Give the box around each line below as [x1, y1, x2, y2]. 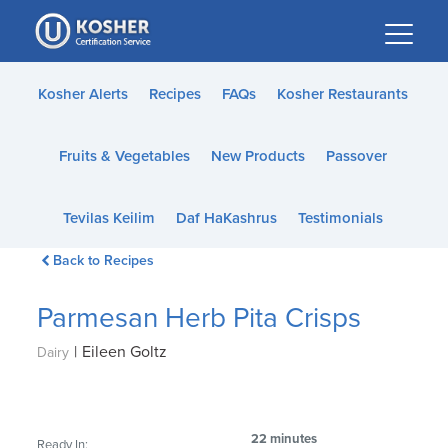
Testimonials [297, 209, 383, 227]
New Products [210, 147, 305, 165]
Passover [325, 147, 387, 165]
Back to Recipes [52, 252, 154, 269]
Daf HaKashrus [175, 209, 277, 227]
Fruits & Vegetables [58, 147, 190, 165]
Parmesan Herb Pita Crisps [37, 301, 362, 335]
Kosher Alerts [37, 85, 128, 103]
